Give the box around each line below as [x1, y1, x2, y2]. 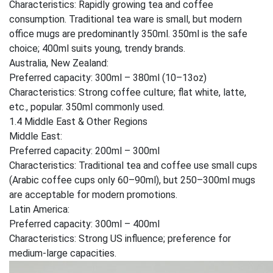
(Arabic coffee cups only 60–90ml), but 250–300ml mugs [9, 174, 255, 186]
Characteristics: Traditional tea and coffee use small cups [9, 160, 257, 171]
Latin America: [9, 204, 69, 215]
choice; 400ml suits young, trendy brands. [9, 43, 185, 54]
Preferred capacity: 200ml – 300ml [9, 145, 160, 157]
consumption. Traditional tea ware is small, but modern [9, 13, 242, 25]
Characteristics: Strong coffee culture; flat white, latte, [9, 87, 246, 98]
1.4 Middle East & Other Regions [9, 116, 147, 127]
